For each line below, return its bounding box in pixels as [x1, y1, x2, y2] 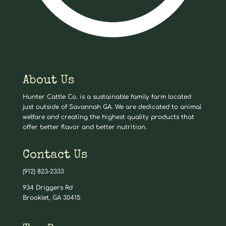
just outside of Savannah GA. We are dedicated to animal [22, 103, 201, 110]
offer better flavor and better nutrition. [22, 123, 147, 131]
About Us [22, 74, 74, 87]
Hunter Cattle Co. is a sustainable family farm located [22, 93, 191, 100]
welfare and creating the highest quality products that [22, 113, 194, 121]
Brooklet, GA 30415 [22, 194, 81, 201]
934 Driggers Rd [22, 184, 73, 191]
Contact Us [22, 149, 87, 161]
